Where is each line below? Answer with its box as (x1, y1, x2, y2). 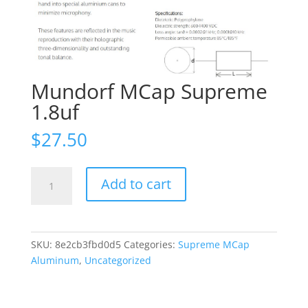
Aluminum (30, 253, 79, 267)
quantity (30, 230, 69, 244)
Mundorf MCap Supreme (30, 76, 267, 105)
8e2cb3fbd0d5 (54, 237, 121, 251)
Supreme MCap (177, 237, 250, 251)
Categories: (123, 237, 178, 251)
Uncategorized (84, 253, 151, 267)
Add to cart (100, 174, 171, 193)
